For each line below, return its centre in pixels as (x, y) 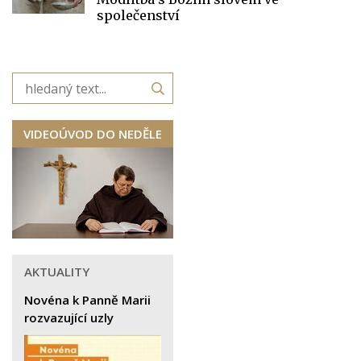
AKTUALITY (57, 272)
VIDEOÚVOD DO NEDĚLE (93, 134)
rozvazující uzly (69, 318)
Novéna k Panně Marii (87, 300)
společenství (138, 16)
